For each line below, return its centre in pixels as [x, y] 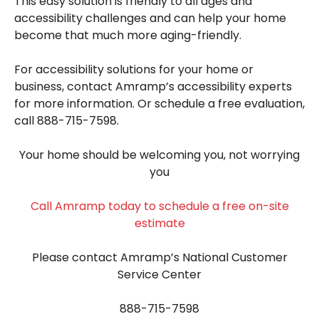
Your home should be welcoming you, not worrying [159, 155]
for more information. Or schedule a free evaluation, [159, 103]
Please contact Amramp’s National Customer [159, 257]
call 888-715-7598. [67, 120]
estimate [159, 223]
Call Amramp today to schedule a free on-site [159, 206]
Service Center [159, 274]
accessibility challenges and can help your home [150, 18]
